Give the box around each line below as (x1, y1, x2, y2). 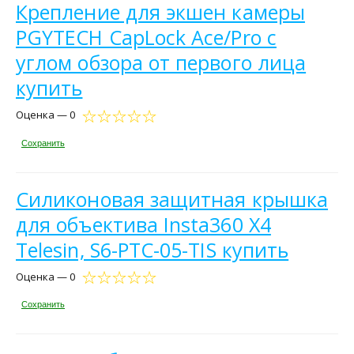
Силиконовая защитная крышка (16, 185, 329, 213)
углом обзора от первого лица (16, 49, 307, 77)
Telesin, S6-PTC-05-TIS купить (16, 235, 289, 263)
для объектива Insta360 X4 (16, 210, 271, 238)
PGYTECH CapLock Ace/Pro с (16, 24, 277, 51)
